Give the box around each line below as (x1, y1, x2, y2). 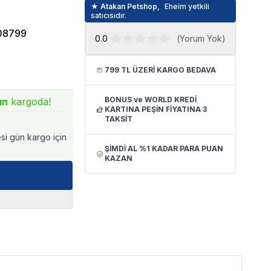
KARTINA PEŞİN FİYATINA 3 (105, 105, 207, 114)
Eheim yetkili (165, 2, 210, 11)
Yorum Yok (179, 33, 222, 44)
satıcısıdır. (91, 11, 127, 20)
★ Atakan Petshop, (91, 2, 160, 11)
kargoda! (8, 96, 51, 108)
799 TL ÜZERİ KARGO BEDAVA (105, 65, 217, 74)
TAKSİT (105, 114, 133, 123)
